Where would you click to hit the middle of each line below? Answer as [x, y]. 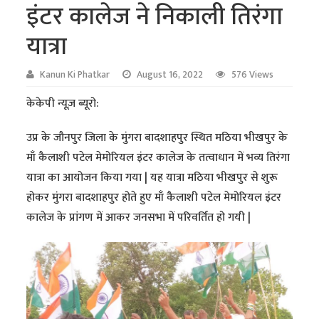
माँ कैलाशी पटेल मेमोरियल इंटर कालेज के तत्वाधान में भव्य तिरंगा [158, 157]
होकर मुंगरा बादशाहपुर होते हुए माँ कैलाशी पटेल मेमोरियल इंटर [154, 197]
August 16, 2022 [170, 74]
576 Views [253, 74]
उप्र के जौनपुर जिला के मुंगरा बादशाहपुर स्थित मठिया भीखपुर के [157, 137]
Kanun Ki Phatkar [75, 74]
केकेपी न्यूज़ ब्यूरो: [63, 103]
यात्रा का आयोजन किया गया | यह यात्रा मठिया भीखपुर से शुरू [152, 177]
